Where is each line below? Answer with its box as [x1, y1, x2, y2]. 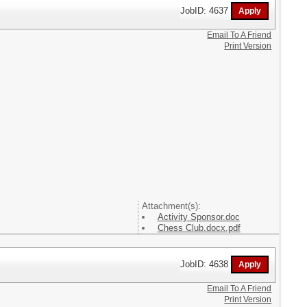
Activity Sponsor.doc [157, 211, 240, 222]
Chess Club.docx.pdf [157, 222, 241, 233]
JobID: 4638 [180, 258, 232, 269]
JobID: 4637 [180, 5, 232, 16]
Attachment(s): [141, 200, 201, 211]
